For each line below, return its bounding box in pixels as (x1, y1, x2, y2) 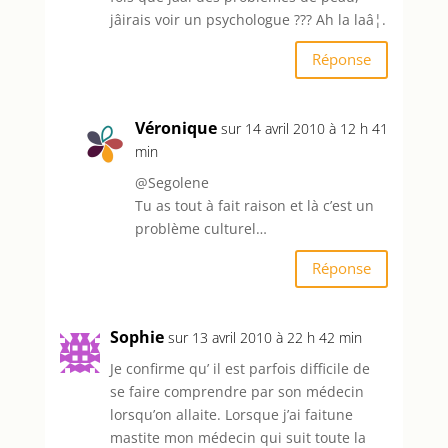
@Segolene (134, 172, 209, 192)
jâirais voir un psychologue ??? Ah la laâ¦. (109, 9, 386, 29)
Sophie (109, 325, 164, 348)
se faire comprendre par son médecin (109, 381, 364, 401)
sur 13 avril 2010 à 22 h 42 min (167, 327, 362, 347)
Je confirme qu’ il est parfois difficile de (109, 358, 370, 378)
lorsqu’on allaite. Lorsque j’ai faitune (109, 404, 353, 424)
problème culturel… (134, 218, 267, 238)
